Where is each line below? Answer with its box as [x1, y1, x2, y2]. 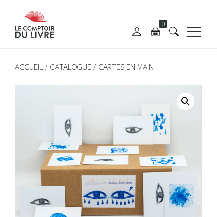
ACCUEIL [15, 62, 43, 72]
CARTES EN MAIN [98, 62, 154, 72]
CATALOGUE [50, 62, 92, 72]
